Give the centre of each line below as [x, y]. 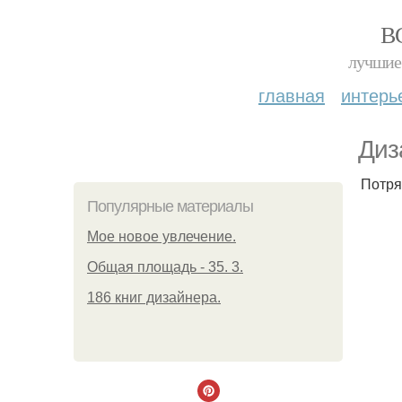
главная [292, 95]
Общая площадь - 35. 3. [165, 267]
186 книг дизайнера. [154, 297]
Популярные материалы [170, 206]
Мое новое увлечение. [162, 236]
